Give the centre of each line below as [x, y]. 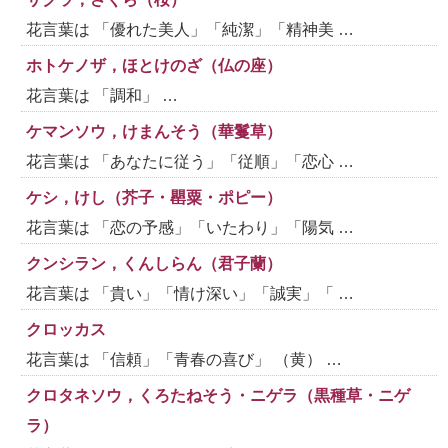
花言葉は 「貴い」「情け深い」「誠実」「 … [190, 293]
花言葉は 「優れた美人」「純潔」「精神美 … [190, 29]
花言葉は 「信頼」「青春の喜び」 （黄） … [184, 359]
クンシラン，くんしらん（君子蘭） [154, 263]
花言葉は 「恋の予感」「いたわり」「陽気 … [190, 227]
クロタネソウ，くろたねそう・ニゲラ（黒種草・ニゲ [218, 395]
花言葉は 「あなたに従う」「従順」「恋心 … [190, 161]
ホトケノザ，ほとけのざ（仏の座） [154, 65]
